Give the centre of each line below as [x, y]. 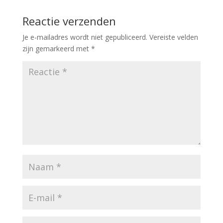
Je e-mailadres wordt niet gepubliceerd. [85, 37]
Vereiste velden [173, 37]
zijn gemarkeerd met [56, 48]
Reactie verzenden [69, 21]
